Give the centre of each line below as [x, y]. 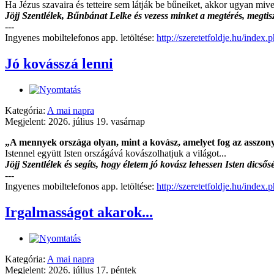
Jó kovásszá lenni [59, 64]
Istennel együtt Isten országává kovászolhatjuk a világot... [116, 154]
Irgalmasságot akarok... [79, 213]
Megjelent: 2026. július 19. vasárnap [75, 122]
